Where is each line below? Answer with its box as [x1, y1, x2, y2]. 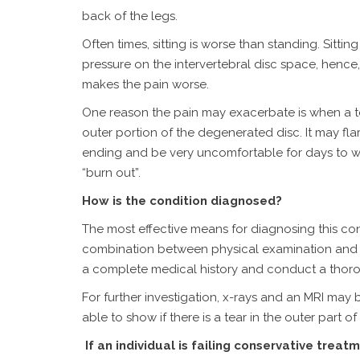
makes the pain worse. [82, 77, 209, 92]
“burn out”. [82, 166, 141, 180]
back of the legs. [82, 9, 178, 23]
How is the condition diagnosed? [82, 194, 282, 208]
